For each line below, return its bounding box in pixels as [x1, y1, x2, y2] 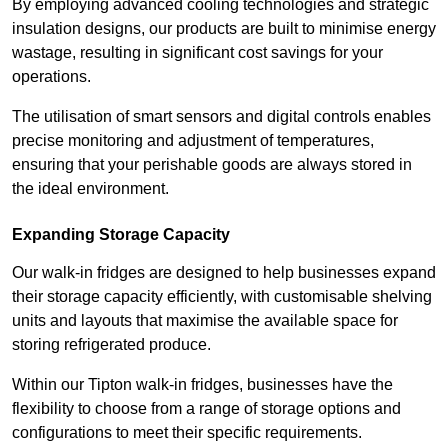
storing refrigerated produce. [12, 336, 211, 354]
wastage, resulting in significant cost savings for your [12, 44, 383, 62]
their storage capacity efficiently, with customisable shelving [12, 288, 432, 306]
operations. [12, 68, 95, 86]
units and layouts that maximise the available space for [12, 312, 398, 330]
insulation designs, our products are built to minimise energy [12, 20, 436, 38]
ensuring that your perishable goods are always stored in [12, 156, 412, 174]
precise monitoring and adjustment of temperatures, [12, 132, 374, 150]
